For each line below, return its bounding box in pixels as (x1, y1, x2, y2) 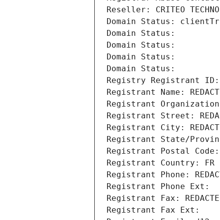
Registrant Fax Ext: (107, 205, 200, 215)
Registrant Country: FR (107, 158, 215, 168)
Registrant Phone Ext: (107, 182, 210, 192)
